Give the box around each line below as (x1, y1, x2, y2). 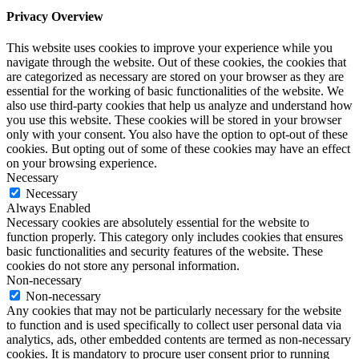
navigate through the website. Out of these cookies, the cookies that (6, 55, 346, 70)
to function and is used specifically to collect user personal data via (6, 318, 341, 333)
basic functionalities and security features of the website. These (6, 244, 323, 259)
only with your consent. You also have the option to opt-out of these (6, 127, 348, 142)
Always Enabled (6, 201, 91, 216)
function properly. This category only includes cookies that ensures (6, 230, 343, 244)
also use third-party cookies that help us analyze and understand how (6, 99, 353, 113)
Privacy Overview (6, 9, 103, 23)
